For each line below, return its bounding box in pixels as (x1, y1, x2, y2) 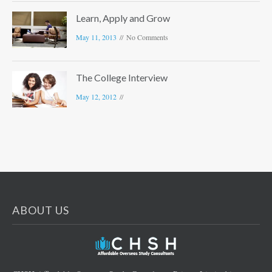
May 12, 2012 (76, 92, 117, 102)
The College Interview (76, 72, 168, 84)
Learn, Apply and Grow (76, 12, 170, 24)
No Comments (126, 32, 168, 42)
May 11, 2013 (76, 32, 117, 42)
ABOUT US (12, 203, 69, 217)
